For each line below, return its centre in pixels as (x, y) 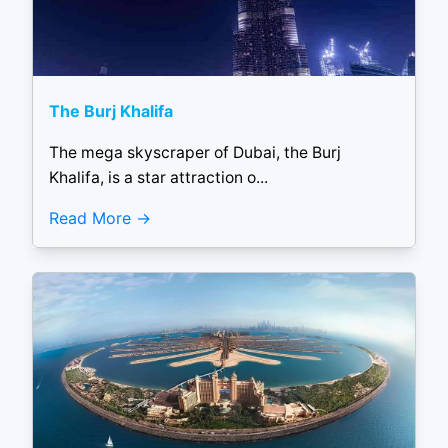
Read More (90, 217)
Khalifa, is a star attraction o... (158, 178)
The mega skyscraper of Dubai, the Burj (195, 153)
